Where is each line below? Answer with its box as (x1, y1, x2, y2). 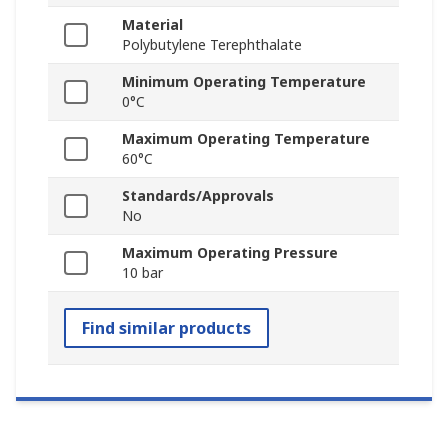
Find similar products (82, 316, 251, 339)
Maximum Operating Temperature (122, 128, 370, 148)
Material (122, 14, 183, 34)
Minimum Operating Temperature (122, 71, 366, 91)
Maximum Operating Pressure (122, 242, 338, 262)
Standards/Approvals (122, 185, 274, 205)
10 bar (122, 262, 163, 282)
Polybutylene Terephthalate (122, 34, 302, 54)
